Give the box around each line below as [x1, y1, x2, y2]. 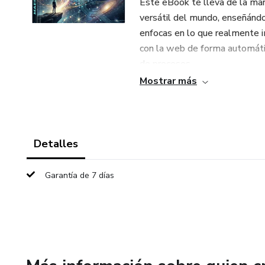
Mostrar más [140, 75, 197, 88]
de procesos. [140, 57, 192, 70]
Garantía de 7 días [45, 170, 114, 181]
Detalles [34, 137, 78, 151]
